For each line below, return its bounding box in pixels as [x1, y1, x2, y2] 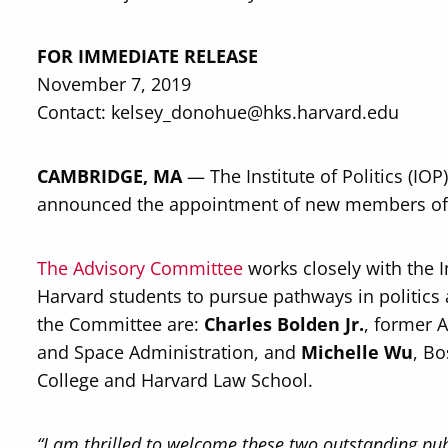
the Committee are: [37, 312, 205, 336]
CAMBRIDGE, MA [37, 164, 183, 188]
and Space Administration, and [37, 340, 302, 364]
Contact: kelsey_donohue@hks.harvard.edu [37, 100, 400, 124]
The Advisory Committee [37, 256, 244, 280]
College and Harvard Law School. [37, 368, 314, 392]
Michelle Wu [301, 340, 414, 364]
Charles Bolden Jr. [204, 312, 365, 336]
